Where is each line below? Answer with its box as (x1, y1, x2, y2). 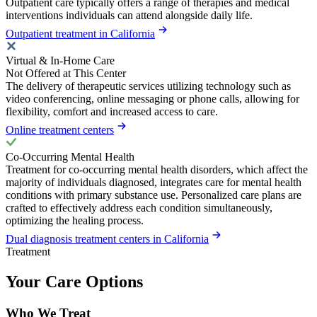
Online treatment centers (6, 124, 114, 137)
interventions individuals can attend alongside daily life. (6, 9, 253, 22)
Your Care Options (6, 272, 143, 292)
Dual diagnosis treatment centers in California (6, 233, 209, 246)
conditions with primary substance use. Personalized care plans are (6, 189, 301, 202)
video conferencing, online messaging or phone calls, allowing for (6, 93, 299, 105)
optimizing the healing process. (6, 214, 144, 227)
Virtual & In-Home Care (6, 54, 115, 67)
